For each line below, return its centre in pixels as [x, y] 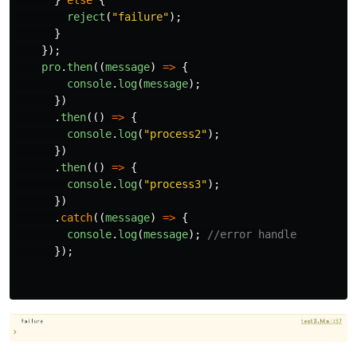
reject [86, 17]
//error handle [252, 235]
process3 [175, 184]
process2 [175, 134]
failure [140, 17]
